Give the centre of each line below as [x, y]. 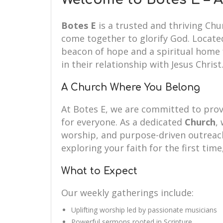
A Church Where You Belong [131, 87]
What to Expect [99, 171]
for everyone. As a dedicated [123, 122]
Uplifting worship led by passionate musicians [144, 210]
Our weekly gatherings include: [127, 193]
